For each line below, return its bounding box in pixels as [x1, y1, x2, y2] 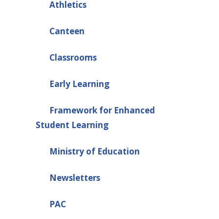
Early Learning [49, 78, 109, 89]
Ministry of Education [49, 145, 140, 157]
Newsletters [49, 172, 100, 183]
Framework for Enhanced [49, 104, 155, 116]
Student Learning [35, 119, 109, 131]
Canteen [49, 25, 85, 37]
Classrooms [49, 51, 97, 63]
